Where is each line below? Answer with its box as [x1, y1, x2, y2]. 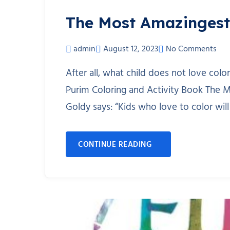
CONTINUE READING [78, 139, 151, 151]
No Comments [166, 43, 217, 56]
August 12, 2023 [103, 43, 158, 56]
